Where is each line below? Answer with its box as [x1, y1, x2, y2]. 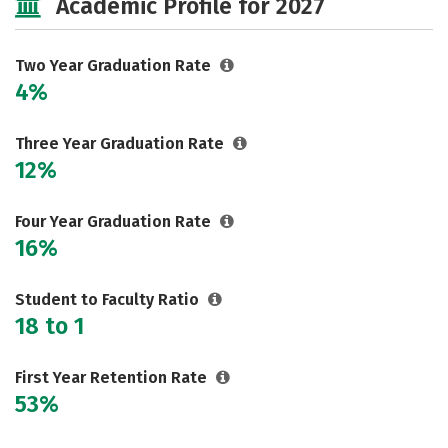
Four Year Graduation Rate [15, 212, 215, 231]
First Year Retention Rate [15, 368, 211, 387]
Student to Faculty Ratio [15, 290, 203, 309]
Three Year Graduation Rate [15, 134, 228, 153]
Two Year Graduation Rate [15, 56, 215, 75]
